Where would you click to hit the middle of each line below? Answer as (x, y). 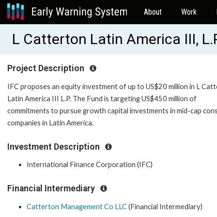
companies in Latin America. (50, 123)
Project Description (47, 68)
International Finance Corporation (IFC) (90, 165)
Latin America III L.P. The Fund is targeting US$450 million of (102, 98)
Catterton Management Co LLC (77, 206)
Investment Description (54, 147)
